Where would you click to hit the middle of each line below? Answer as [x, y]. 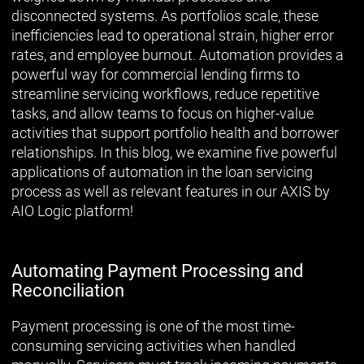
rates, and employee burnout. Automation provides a [178, 54]
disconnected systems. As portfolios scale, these [165, 15]
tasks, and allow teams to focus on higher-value [162, 113]
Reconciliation [68, 290]
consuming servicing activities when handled [154, 345]
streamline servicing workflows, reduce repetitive [165, 93]
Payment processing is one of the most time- [153, 326]
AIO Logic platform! [72, 210]
